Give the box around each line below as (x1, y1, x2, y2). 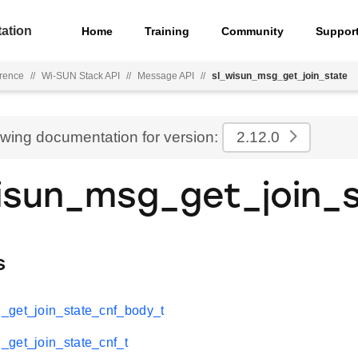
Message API (137, 70, 194, 82)
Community (221, 24, 284, 38)
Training (145, 24, 190, 38)
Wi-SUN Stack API (42, 70, 120, 82)
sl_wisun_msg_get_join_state (212, 70, 348, 82)
